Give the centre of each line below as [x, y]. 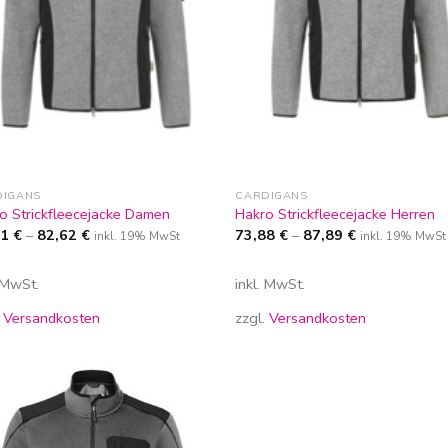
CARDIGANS [271, 195]
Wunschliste [167, 427]
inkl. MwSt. [270, 284]
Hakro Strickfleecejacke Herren [335, 214]
